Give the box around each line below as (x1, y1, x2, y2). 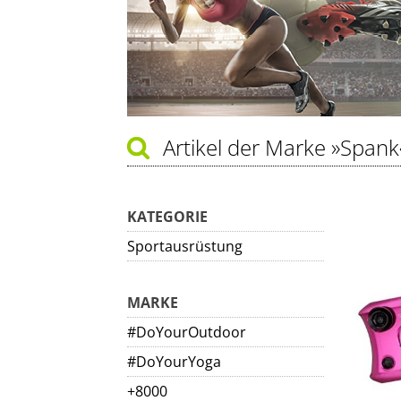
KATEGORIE (127, 207, 208, 226)
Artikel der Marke (163, 132, 331, 162)
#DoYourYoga (127, 352, 221, 371)
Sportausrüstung (127, 236, 243, 256)
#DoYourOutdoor (127, 322, 246, 342)
